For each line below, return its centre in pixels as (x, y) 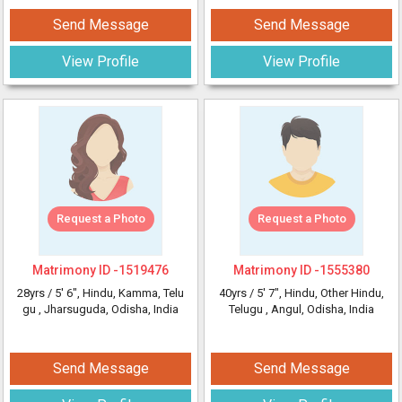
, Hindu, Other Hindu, (332, 293)
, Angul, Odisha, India (320, 309)
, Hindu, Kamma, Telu (131, 293)
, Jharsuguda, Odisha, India (109, 309)
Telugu (247, 309)
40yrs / (238, 293)
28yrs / (36, 293)
